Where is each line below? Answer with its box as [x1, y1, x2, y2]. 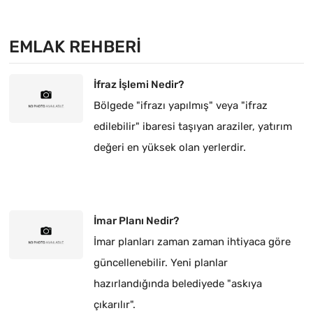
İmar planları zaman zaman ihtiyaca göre [93, 235, 291, 248]
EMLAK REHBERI [9, 37, 142, 57]
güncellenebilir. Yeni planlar [93, 256, 228, 269]
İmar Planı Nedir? [93, 214, 179, 227]
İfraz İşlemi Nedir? [93, 78, 184, 91]
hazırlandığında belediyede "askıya [93, 277, 262, 290]
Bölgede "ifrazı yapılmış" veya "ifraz [93, 99, 268, 112]
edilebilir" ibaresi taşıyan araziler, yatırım [93, 119, 292, 133]
